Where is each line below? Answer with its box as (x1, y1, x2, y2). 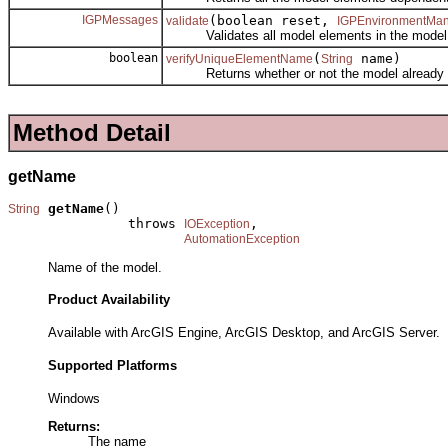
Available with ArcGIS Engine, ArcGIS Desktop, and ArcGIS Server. (48, 325, 440, 341)
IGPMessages (82, 12, 158, 27)
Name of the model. (48, 259, 162, 275)
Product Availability (48, 292, 170, 308)
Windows (48, 390, 100, 406)
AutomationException (184, 232, 300, 247)
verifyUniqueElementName (166, 51, 313, 66)
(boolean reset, (209, 12, 337, 28)
